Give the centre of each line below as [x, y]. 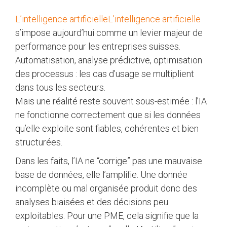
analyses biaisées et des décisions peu [92, 202]
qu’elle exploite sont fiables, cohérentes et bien [107, 128]
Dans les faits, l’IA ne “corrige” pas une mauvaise [109, 161]
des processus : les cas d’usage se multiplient [105, 73]
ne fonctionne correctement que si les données [108, 115]
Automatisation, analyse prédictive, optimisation [109, 60]
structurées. [39, 142]
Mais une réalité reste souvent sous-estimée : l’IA [111, 101]
